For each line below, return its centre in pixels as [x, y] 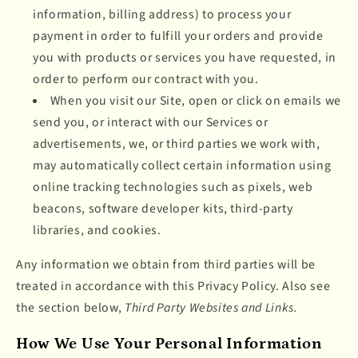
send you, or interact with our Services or [151, 122]
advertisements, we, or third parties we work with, [177, 143]
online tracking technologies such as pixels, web [173, 187]
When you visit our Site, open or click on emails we [195, 100]
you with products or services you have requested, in [185, 57]
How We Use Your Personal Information [169, 344]
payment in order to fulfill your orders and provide [178, 36]
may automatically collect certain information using [182, 165]
